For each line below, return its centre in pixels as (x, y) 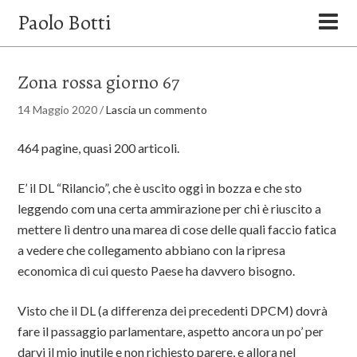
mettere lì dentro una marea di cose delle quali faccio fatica (177, 229)
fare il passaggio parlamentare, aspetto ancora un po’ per (171, 331)
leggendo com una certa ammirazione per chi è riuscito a (170, 208)
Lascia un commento (157, 110)
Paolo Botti (65, 23)
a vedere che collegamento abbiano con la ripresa (152, 250)
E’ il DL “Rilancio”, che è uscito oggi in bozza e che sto (160, 188)
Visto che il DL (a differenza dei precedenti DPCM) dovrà (173, 310)
